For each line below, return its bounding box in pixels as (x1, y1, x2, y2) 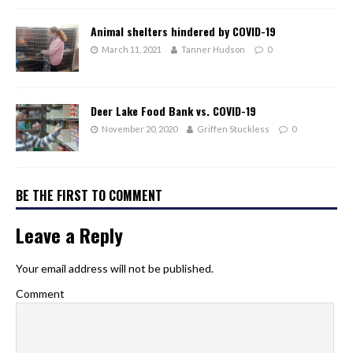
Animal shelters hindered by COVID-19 (91, 22, 276, 39)
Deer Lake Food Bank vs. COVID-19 (91, 102, 256, 119)
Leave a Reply (16, 220, 123, 249)
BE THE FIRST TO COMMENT (16, 185, 162, 205)
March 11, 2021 (102, 43, 162, 54)
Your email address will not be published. (16, 261, 214, 275)
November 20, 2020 (102, 123, 177, 134)
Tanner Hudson (181, 43, 245, 54)
